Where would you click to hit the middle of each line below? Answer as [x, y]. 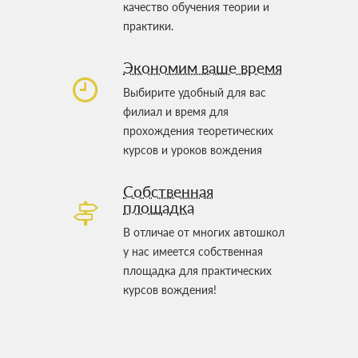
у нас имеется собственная [193, 251]
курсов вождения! [170, 289]
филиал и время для [176, 111]
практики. [148, 26]
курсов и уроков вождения [193, 149]
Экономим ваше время [203, 67]
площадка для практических [197, 270]
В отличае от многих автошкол [204, 232]
